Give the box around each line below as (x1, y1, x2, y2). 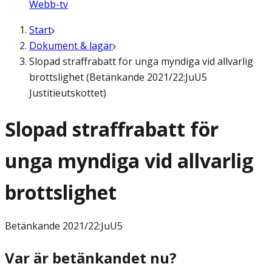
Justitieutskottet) (29, 86, 106, 100)
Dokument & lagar (29, 39, 113, 52)
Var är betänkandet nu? (5, 248, 177, 268)
